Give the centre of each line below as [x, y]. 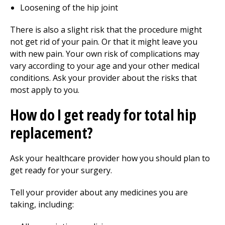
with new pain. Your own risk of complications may [105, 54]
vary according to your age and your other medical [105, 66]
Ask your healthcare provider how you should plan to [110, 158]
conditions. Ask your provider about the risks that [103, 78]
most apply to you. [45, 90]
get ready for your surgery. [61, 170]
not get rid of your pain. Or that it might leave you [104, 42]
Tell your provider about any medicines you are [99, 192]
